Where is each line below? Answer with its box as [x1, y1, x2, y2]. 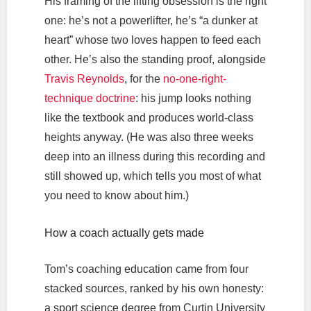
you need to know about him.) [44, 189, 189, 201]
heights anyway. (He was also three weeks [44, 131, 253, 143]
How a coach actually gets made [44, 226, 204, 239]
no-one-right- [162, 72, 226, 85]
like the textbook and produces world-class [44, 111, 253, 124]
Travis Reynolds [44, 72, 124, 85]
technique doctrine [44, 92, 135, 104]
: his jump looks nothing [135, 92, 251, 104]
